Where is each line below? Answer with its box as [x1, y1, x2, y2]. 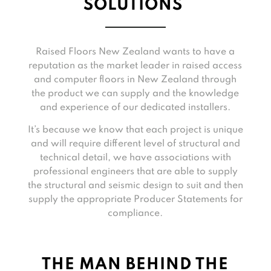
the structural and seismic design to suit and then [27, 181, 243, 191]
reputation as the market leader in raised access [28, 61, 243, 71]
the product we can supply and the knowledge [31, 89, 240, 99]
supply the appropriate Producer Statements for [28, 195, 243, 204]
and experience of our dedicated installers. [40, 103, 231, 113]
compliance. [108, 209, 163, 218]
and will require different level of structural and [30, 139, 240, 149]
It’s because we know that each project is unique [27, 125, 243, 135]
